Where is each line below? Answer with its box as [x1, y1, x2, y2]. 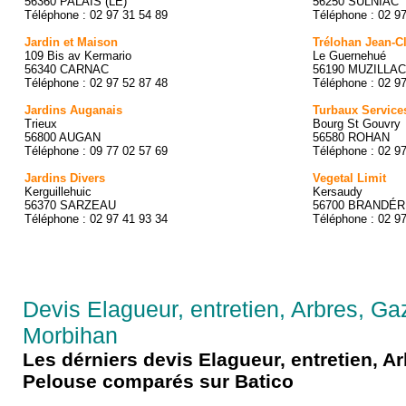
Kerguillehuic [24, 185, 92, 198]
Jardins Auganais [24, 103, 122, 117]
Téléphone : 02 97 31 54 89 [24, 8, 168, 22]
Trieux [24, 117, 57, 130]
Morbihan [23, 323, 118, 348]
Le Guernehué [313, 49, 386, 63]
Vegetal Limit [313, 171, 386, 185]
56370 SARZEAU [24, 198, 116, 212]
